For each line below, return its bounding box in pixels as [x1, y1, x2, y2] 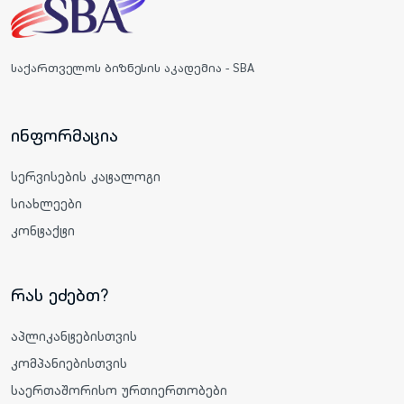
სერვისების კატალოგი [11, 167, 161, 185]
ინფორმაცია [11, 124, 118, 146]
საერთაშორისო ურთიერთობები [11, 381, 227, 399]
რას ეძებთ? [11, 283, 108, 306]
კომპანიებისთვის [11, 353, 127, 372]
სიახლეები [11, 194, 82, 212]
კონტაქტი [11, 221, 75, 239]
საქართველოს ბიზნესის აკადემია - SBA [11, 59, 254, 76]
